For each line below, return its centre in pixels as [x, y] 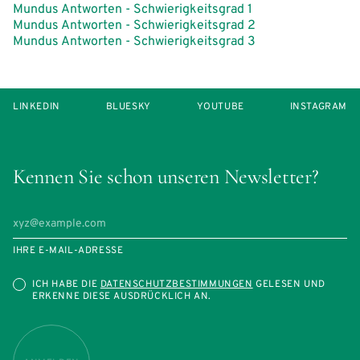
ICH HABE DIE [66, 284]
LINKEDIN [37, 106]
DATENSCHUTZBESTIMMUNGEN [176, 284]
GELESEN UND [289, 284]
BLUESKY [128, 106]
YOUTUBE [220, 106]
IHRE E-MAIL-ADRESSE [68, 250]
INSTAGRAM [318, 106]
